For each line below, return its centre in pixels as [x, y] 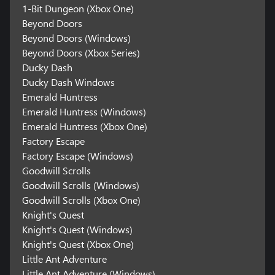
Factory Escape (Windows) [77, 156]
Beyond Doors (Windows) [76, 38]
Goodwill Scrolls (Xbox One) [81, 200]
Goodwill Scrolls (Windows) [80, 185]
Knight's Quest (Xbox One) [78, 244]
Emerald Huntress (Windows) [84, 112]
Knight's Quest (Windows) [77, 230]
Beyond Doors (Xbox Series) [81, 53]
